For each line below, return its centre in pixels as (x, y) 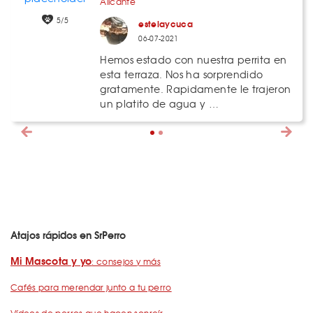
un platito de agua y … (159, 103)
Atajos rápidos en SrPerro (68, 234)
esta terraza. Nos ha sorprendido (182, 74)
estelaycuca (166, 23)
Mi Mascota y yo (51, 260)
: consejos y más (126, 261)
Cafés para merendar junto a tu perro (91, 287)
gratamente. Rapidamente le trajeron (196, 88)
